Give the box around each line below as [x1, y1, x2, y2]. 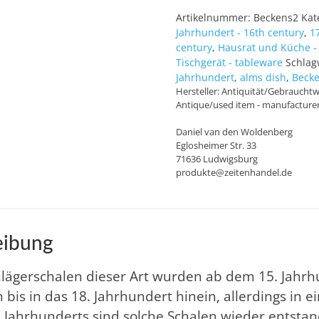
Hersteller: [176, 85, 222, 98]
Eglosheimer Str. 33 [176, 139, 257, 152]
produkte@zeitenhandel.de [176, 166, 293, 179]
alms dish [240, 70, 287, 85]
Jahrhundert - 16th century [176, 26, 305, 40]
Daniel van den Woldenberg [176, 125, 293, 139]
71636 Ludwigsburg [176, 152, 258, 166]
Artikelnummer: [176, 11, 254, 25]
